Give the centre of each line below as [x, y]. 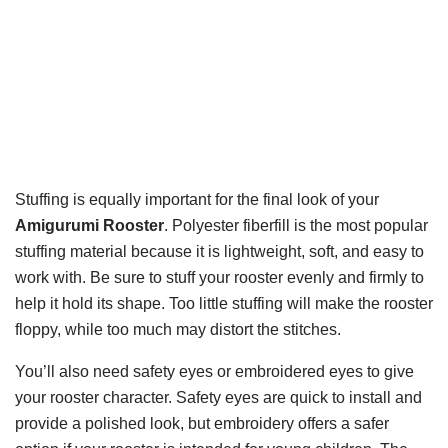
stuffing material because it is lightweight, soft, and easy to [219, 252]
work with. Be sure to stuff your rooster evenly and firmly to [219, 278]
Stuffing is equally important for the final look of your [197, 200]
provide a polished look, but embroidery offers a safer [202, 424]
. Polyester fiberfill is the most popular [296, 226]
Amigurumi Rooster [89, 226]
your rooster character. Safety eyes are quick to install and [218, 398]
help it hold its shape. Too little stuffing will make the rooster [224, 304]
